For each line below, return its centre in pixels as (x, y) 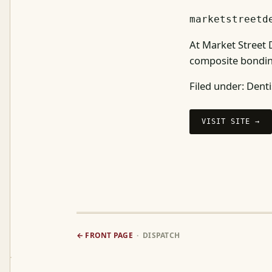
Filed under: (218, 86)
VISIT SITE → (231, 121)
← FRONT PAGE (105, 235)
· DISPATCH (156, 235)
